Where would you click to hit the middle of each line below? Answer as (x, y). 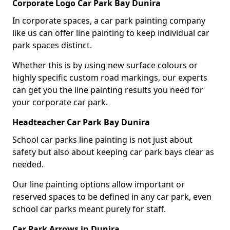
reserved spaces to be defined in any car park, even (112, 196)
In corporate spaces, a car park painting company (109, 20)
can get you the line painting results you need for (108, 90)
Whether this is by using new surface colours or (105, 65)
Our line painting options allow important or (99, 184)
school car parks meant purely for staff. (89, 209)
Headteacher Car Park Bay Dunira (81, 122)
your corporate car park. (60, 102)
